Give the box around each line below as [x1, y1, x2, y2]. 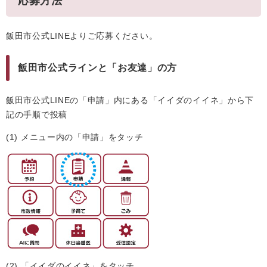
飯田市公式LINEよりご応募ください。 [6, 31, 158, 41]
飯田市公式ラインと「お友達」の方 [18, 63, 178, 73]
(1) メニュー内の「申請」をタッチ [6, 132, 144, 142]
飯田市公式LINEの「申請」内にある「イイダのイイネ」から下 [6, 95, 254, 105]
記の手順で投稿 [6, 110, 67, 119]
